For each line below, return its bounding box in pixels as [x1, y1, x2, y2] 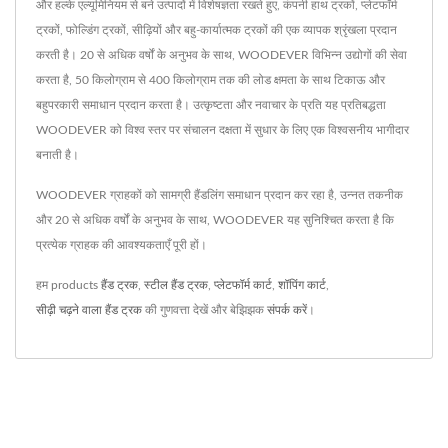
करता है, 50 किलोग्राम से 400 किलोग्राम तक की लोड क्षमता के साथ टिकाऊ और [36, 74, 385, 86]
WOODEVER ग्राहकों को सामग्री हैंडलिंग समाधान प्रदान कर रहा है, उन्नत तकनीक [36, 189, 403, 201]
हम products [36, 279, 101, 291]
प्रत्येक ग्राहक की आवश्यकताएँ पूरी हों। [36, 239, 207, 251]
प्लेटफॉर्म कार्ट [214, 279, 272, 291]
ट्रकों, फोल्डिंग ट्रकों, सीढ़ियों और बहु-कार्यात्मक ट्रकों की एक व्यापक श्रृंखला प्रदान [36, 24, 397, 36]
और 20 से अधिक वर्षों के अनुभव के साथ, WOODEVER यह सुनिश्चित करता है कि [36, 214, 394, 226]
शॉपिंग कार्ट [278, 279, 326, 291]
